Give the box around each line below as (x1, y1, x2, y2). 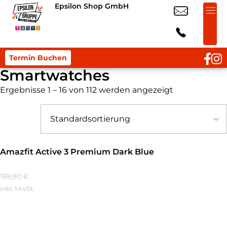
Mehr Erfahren (13, 210, 67, 220)
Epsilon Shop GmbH (55, 2, 129, 11)
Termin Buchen (9, 53, 67, 62)
